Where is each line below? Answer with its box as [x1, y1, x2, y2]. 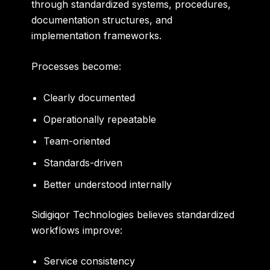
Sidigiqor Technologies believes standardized [31, 208, 235, 221]
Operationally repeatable [43, 113, 157, 125]
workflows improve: [31, 224, 123, 236]
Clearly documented [43, 91, 136, 104]
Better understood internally [43, 178, 172, 190]
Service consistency [43, 255, 136, 268]
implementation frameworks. [31, 29, 162, 42]
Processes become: [31, 60, 122, 73]
